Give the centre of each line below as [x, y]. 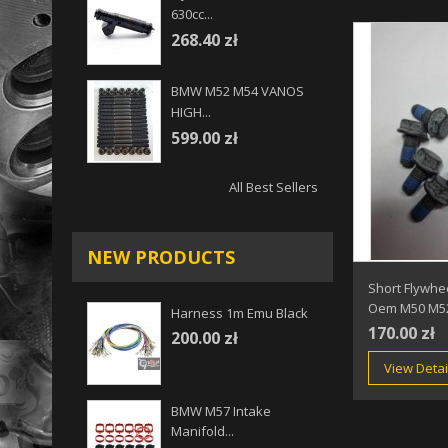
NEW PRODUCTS [161, 257]
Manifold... [202, 431]
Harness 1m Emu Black [239, 313]
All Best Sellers [273, 187]
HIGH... [191, 112]
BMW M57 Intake [221, 411]
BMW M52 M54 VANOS [237, 91]
